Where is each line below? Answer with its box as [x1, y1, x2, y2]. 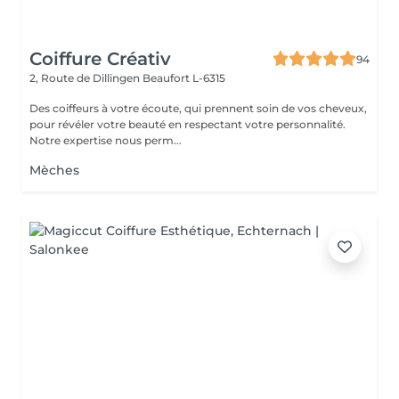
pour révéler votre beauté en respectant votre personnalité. [29, 118, 346, 131]
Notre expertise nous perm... [29, 134, 182, 147]
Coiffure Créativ [29, 48, 171, 69]
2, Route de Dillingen [29, 71, 142, 85]
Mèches [29, 162, 79, 178]
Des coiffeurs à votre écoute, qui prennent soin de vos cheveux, [29, 102, 367, 115]
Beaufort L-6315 [142, 71, 225, 85]
